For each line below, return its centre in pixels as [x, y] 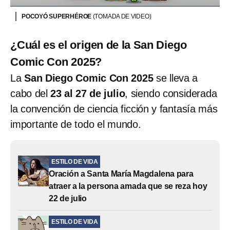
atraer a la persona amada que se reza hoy [128, 186]
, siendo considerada [171, 94]
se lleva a [176, 78]
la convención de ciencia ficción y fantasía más [114, 109]
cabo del [31, 94]
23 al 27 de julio [88, 94]
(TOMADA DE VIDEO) [122, 17]
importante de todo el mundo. [76, 124]
